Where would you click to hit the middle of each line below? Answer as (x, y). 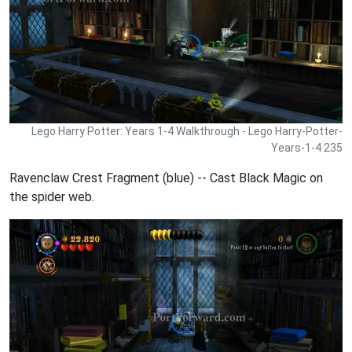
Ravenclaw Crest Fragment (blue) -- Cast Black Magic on (166, 178)
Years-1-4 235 (307, 147)
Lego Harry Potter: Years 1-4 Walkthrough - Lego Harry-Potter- (187, 131)
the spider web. (52, 196)
